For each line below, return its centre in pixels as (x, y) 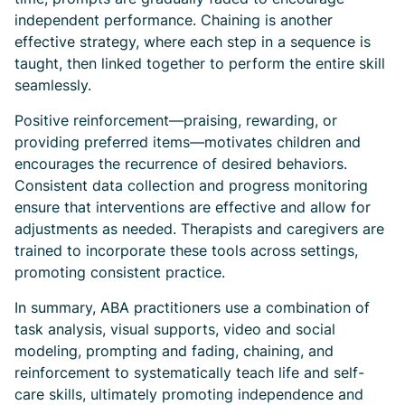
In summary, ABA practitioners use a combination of (192, 307)
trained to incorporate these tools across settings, (186, 250)
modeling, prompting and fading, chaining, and (174, 351)
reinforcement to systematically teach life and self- (189, 372)
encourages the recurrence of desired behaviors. (181, 164)
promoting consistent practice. (120, 272)
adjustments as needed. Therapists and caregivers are (199, 229)
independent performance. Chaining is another (174, 20)
